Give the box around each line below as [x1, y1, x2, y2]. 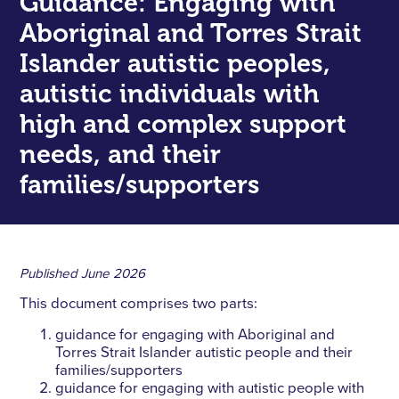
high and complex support [20, 108, 347, 140]
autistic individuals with [20, 77, 320, 110]
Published [20, 267, 78, 281]
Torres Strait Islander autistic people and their [55, 346, 354, 362]
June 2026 [81, 267, 146, 281]
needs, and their [20, 138, 222, 170]
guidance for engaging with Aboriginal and [55, 328, 336, 344]
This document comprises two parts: [20, 297, 258, 313]
